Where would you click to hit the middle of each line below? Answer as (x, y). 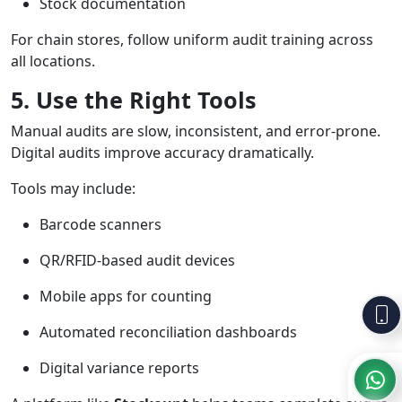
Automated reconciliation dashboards (168, 332)
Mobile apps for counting (126, 297)
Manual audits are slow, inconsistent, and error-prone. (196, 131)
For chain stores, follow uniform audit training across (192, 40)
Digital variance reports (119, 368)
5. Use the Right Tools (134, 100)
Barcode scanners (100, 225)
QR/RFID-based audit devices (137, 261)
